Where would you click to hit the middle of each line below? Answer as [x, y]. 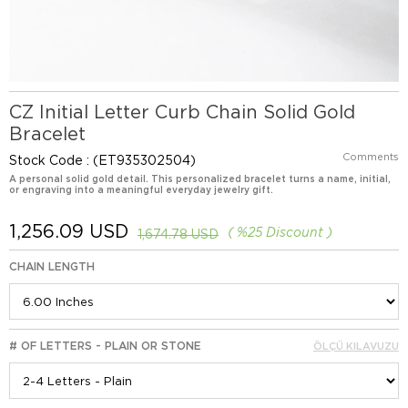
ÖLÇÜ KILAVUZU [356, 346]
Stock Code [46, 160]
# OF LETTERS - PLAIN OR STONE [105, 346]
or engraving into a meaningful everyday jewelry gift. [141, 189]
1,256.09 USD [69, 231]
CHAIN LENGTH [52, 266]
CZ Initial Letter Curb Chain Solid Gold [182, 112]
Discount [295, 232]
